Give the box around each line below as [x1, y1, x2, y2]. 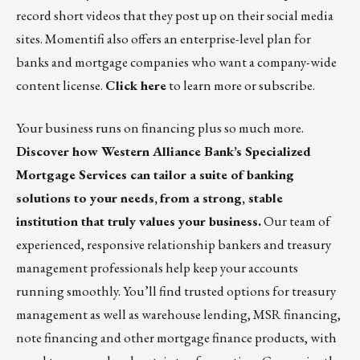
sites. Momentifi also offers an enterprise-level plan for [16, 30, 311, 48]
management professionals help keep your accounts [16, 259, 298, 277]
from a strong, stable [160, 189, 283, 207]
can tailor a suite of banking [127, 166, 294, 184]
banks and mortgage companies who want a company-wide [16, 53, 337, 72]
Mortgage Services [16, 166, 127, 184]
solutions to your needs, [16, 189, 157, 207]
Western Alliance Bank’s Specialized [101, 142, 311, 161]
